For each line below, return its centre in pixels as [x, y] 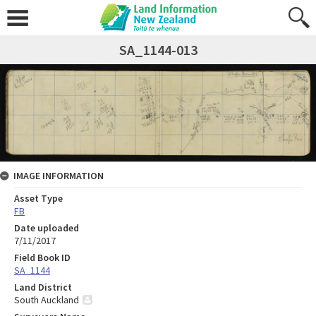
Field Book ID [42, 257]
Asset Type [38, 198]
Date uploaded [47, 227]
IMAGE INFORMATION [59, 175]
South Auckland [47, 299]
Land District [43, 287]
